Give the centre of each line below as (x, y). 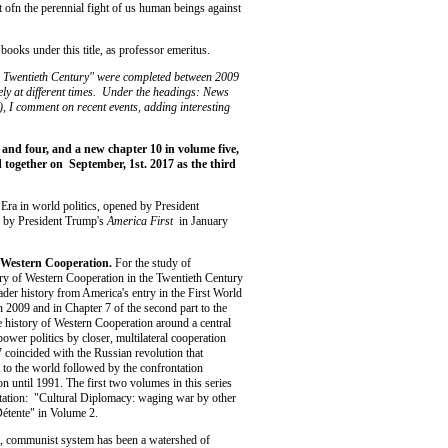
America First (143, 220)
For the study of (151, 262)
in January (203, 220)
